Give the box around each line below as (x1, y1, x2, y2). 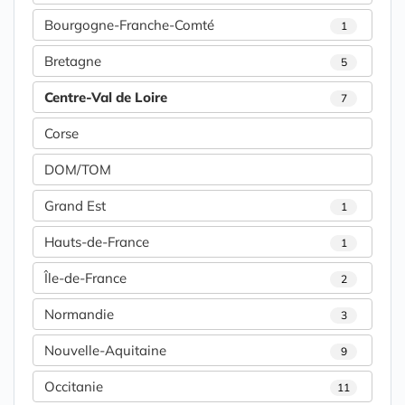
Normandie (44, 306, 114, 323)
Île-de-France (44, 269, 127, 287)
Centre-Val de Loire (44, 89, 167, 106)
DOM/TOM (44, 161, 111, 178)
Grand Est (44, 197, 106, 214)
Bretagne (44, 52, 101, 70)
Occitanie (44, 378, 103, 395)
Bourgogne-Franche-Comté (44, 16, 214, 33)
